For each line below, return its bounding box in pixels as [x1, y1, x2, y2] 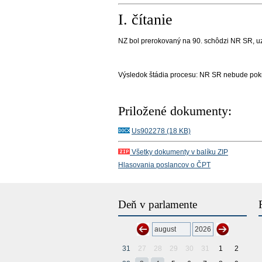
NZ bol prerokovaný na [118, 36, 192, 45]
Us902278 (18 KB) [132, 127, 191, 136]
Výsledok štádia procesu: [118, 71, 199, 80]
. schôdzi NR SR [201, 36, 253, 45]
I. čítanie [118, 10, 173, 28]
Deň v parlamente [118, 198, 197, 211]
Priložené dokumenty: [118, 104, 232, 119]
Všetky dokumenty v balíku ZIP [130, 148, 228, 157]
